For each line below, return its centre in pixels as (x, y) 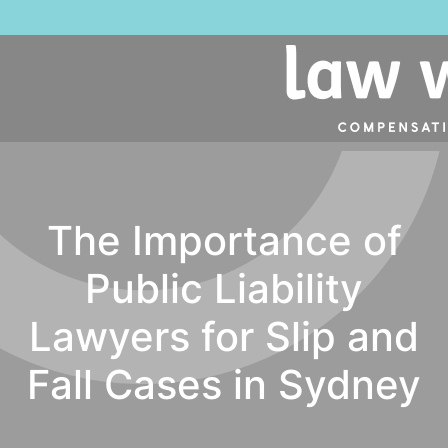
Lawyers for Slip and (224, 336)
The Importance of (224, 240)
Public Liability (224, 288)
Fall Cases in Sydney (224, 384)
